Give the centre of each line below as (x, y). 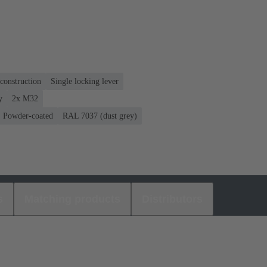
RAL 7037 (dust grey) (100, 116)
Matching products (72, 199)
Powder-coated (28, 116)
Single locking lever (85, 81)
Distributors (172, 199)
